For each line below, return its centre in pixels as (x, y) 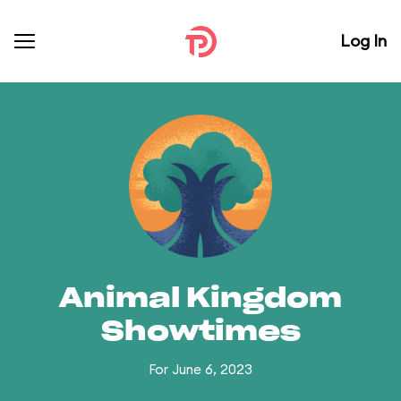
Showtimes (200, 332)
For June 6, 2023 (200, 369)
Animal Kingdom (200, 299)
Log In (363, 41)
